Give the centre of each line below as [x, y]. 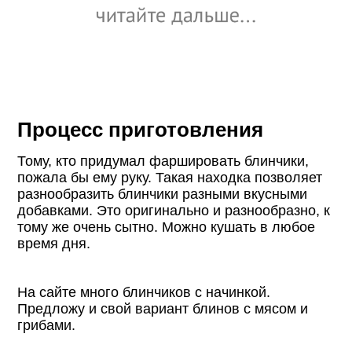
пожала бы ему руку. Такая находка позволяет [170, 177]
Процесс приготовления [141, 129]
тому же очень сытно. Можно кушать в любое [167, 227]
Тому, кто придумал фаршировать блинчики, [163, 161]
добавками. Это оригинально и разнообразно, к [174, 210]
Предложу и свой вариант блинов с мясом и [163, 308]
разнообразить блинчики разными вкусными [163, 194]
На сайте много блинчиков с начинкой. [144, 292]
